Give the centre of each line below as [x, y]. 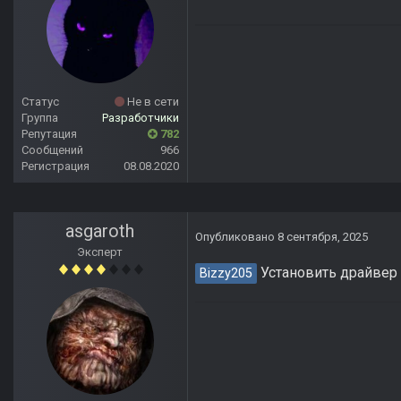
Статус [40, 102]
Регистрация [55, 166]
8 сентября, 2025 [323, 237]
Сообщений [52, 150]
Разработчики [141, 118]
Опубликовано [236, 237]
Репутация [49, 134]
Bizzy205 [226, 274]
